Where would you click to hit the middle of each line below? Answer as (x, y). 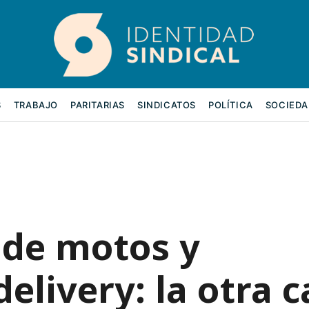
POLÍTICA (231, 105)
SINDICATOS (167, 105)
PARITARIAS (98, 105)
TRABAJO (36, 105)
